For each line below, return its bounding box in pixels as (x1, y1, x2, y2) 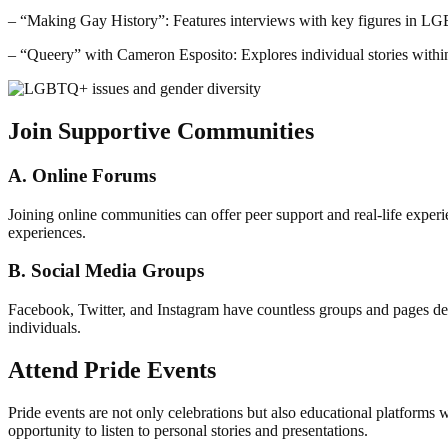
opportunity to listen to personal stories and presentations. (8, 421, 368, 439)
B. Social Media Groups (8, 260, 204, 282)
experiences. (8, 223, 86, 241)
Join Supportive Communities (8, 118, 314, 145)
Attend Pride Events (8, 357, 216, 384)
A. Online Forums (8, 165, 156, 186)
